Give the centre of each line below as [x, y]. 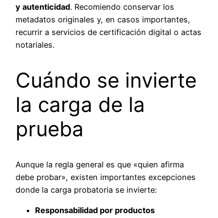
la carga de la [80, 105]
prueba [50, 129]
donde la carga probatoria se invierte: [86, 190]
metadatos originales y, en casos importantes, [103, 20]
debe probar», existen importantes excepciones [106, 177]
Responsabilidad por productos [95, 210]
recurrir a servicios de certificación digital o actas [109, 32]
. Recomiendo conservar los [122, 7]
